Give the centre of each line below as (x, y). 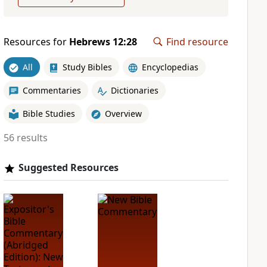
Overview (123, 113)
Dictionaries (134, 90)
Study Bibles (87, 67)
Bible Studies (49, 113)
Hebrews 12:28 (103, 42)
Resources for (36, 42)
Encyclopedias (170, 67)
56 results (25, 138)
